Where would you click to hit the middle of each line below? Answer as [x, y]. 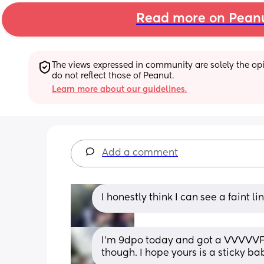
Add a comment [140, 153]
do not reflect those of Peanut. [113, 76]
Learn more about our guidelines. [119, 89]
